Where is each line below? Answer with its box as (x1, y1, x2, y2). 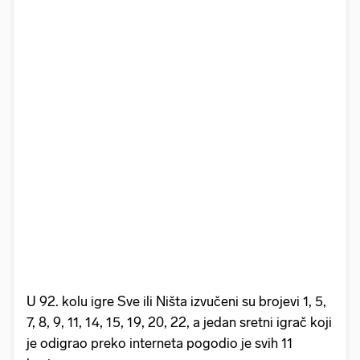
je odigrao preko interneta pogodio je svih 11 (27, 335, 293, 352)
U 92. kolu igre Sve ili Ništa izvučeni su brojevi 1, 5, (27, 293, 326, 310)
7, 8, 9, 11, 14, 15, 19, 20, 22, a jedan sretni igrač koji (27, 314, 332, 331)
